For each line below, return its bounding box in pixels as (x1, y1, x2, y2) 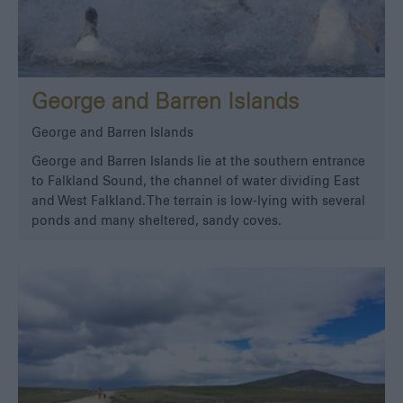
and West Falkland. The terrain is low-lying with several (31, 195, 365, 209)
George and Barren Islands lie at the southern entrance (31, 156, 365, 169)
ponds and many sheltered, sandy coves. (31, 215, 282, 228)
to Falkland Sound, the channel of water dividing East (31, 175, 360, 189)
